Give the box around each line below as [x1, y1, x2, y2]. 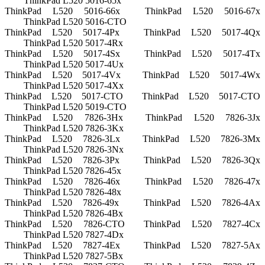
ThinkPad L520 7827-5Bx [24, 251, 123, 261]
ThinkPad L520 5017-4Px [5, 27, 120, 38]
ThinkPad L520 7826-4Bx [24, 208, 123, 219]
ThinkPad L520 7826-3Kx [24, 123, 124, 134]
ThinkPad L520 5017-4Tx [144, 49, 261, 59]
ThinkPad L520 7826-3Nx [24, 144, 124, 155]
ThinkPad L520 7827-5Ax [143, 240, 261, 251]
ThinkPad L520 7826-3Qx [143, 155, 261, 166]
